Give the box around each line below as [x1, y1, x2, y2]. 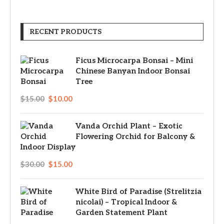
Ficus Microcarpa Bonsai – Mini [75, 56, 193, 65]
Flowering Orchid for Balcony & [75, 132, 195, 141]
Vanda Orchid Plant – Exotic [75, 121, 182, 130]
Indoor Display [20, 142, 75, 151]
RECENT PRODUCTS [29, 27, 101, 36]
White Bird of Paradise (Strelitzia [75, 187, 201, 196]
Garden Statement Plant [75, 208, 167, 217]
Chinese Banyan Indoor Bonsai [75, 66, 190, 75]
